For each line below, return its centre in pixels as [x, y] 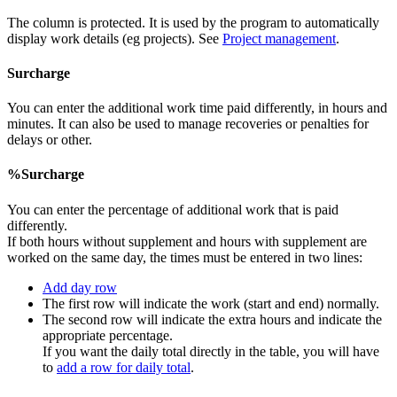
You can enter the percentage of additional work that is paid [173, 209]
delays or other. [50, 140]
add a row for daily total [124, 367]
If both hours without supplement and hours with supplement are [187, 241]
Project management [279, 38]
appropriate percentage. [108, 335]
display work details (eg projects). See [115, 38]
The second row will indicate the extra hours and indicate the [212, 319]
